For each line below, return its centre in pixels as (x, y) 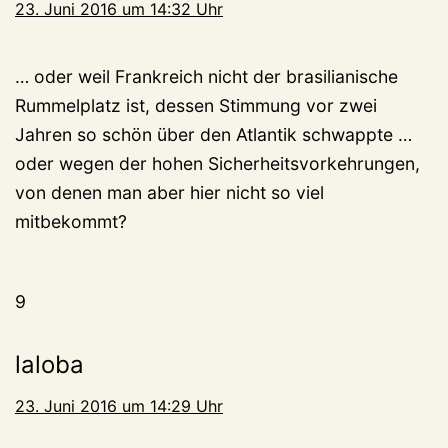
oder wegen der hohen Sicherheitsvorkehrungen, (217, 163)
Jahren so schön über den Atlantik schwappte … (213, 134)
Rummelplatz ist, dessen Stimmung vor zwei (196, 105)
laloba (49, 364)
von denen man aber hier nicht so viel (169, 192)
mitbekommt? (71, 221)
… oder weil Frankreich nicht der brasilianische (206, 76)
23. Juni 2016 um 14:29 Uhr (119, 405)
